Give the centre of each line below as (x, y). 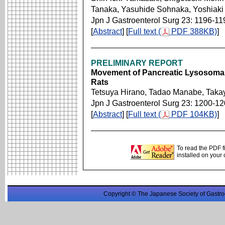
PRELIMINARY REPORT (137, 63)
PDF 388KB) (193, 31)
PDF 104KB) (193, 114)
